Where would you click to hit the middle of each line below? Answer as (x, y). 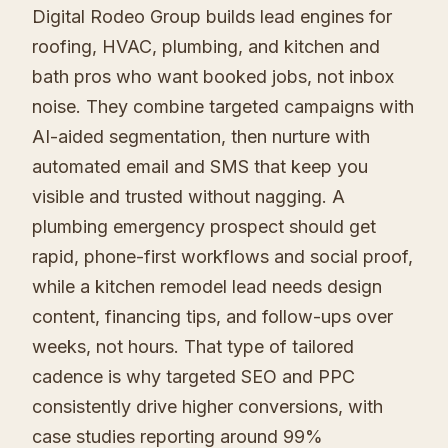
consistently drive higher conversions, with (207, 407)
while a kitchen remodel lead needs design (207, 287)
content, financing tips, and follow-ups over (212, 317)
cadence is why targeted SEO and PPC (193, 377)
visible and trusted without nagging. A (188, 197)
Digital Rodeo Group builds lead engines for (212, 17)
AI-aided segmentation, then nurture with (201, 137)
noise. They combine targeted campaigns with (223, 107)
